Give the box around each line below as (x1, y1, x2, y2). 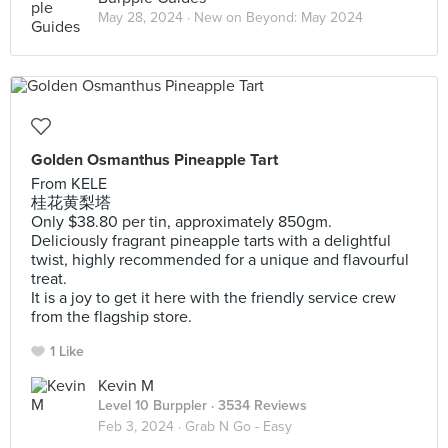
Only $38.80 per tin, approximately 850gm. (31, 212, 332, 232)
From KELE (31, 174, 107, 194)
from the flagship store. (31, 307, 192, 327)
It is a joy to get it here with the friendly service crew (31, 288, 396, 308)
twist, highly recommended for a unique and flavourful (31, 250, 409, 270)
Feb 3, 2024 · (98, 418, 185, 435)
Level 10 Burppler (98, 397, 207, 414)
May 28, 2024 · (98, 8, 194, 26)
